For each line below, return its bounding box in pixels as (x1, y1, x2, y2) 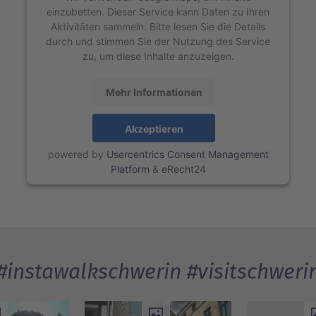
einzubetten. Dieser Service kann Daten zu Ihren (47, 5, 269, 18)
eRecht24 (161, 162, 206, 175)
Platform (110, 162, 150, 175)
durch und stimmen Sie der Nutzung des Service (46, 35, 270, 47)
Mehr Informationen (105, 85, 202, 98)
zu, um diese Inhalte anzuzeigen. (82, 49, 234, 62)
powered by (47, 147, 107, 160)
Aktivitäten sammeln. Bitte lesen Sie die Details (51, 20, 265, 32)
